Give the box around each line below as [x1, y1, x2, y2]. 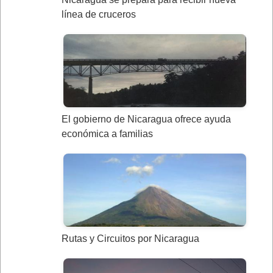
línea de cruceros [62, 9, 136, 20]
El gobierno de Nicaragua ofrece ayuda [62, 114, 231, 125]
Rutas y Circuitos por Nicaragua [62, 233, 199, 244]
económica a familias [62, 129, 153, 140]
